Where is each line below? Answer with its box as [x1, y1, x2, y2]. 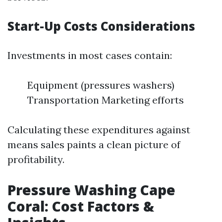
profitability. [7, 153, 64, 166]
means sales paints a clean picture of [7, 138, 180, 151]
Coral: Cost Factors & [7, 197, 154, 216]
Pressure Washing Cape [7, 180, 175, 199]
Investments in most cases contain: [7, 49, 172, 61]
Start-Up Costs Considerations [7, 18, 195, 34]
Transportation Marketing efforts [27, 94, 184, 106]
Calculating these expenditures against [7, 123, 190, 136]
